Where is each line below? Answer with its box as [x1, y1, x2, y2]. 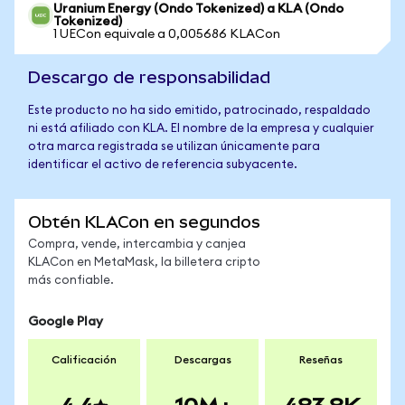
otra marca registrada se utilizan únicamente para [28, 141, 320, 153]
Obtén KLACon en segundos [28, 212, 260, 231]
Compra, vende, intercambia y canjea [28, 239, 246, 250]
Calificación [52, 354, 117, 365]
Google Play [28, 316, 103, 328]
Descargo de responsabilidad [28, 68, 270, 87]
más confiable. [28, 275, 114, 287]
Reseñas [299, 354, 343, 365]
